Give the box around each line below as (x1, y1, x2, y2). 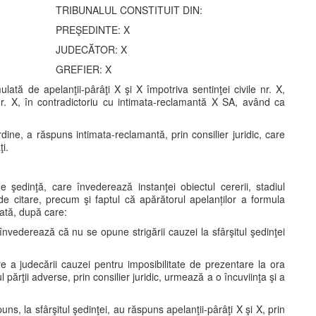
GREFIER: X (56, 62, 111, 76)
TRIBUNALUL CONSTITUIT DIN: (56, 3, 202, 17)
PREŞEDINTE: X (56, 23, 130, 37)
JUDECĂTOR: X (56, 42, 127, 56)
